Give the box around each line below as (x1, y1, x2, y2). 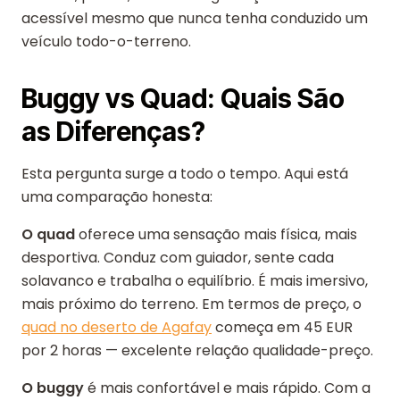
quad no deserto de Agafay (21, 317, 212, 337)
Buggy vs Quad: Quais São (21, 82, 345, 114)
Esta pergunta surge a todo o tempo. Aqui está (21, 163, 348, 184)
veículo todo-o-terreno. (21, 31, 191, 52)
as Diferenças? (21, 115, 205, 147)
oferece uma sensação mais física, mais (75, 224, 357, 245)
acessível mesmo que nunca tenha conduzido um (21, 8, 368, 29)
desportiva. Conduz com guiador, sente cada (21, 247, 334, 268)
